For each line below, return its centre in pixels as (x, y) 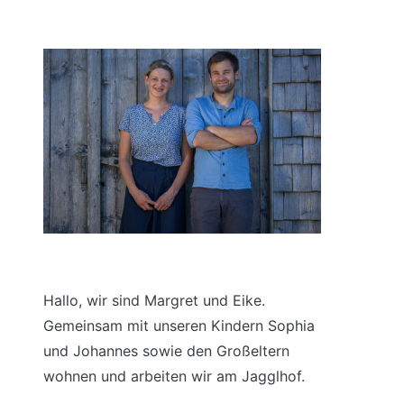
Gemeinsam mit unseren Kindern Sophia (179, 326)
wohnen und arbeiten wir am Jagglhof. (174, 376)
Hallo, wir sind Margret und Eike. (154, 301)
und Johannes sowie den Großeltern (166, 351)
